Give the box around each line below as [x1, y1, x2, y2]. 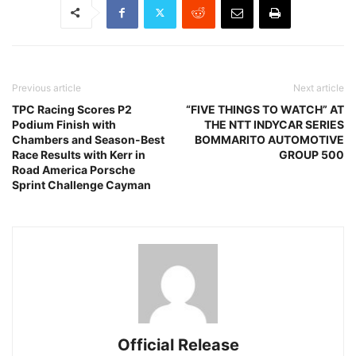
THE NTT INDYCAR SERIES [204, 117, 344, 131]
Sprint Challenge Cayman [12, 177, 151, 192]
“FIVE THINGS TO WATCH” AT [186, 102, 344, 116]
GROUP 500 [279, 147, 344, 161]
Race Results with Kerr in [12, 147, 145, 161]
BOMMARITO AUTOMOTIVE [195, 132, 344, 146]
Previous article [12, 81, 81, 94]
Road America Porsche [12, 162, 135, 176]
